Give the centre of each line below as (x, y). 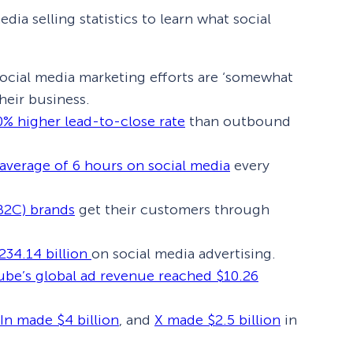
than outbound (238, 122)
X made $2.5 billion (217, 320)
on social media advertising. (184, 254)
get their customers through (172, 210)
